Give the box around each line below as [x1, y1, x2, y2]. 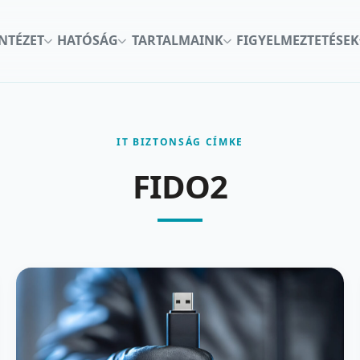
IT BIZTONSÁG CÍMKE [116, 134, 244, 149]
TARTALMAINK [131, 31, 223, 50]
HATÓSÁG [57, 31, 119, 50]
